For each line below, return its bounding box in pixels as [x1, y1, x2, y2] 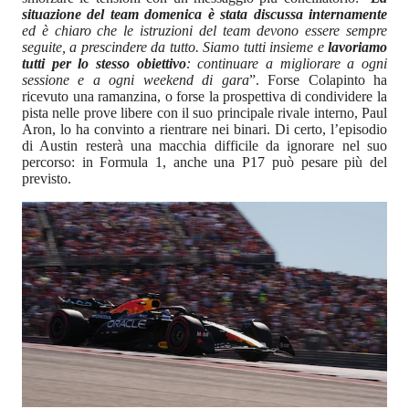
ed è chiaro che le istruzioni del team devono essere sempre [22, 23, 387, 39]
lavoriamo [328, 39, 387, 56]
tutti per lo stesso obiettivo [22, 56, 186, 72]
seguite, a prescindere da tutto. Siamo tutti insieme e [22, 39, 328, 56]
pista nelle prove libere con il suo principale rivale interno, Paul [22, 105, 387, 121]
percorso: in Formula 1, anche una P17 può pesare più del [22, 154, 387, 171]
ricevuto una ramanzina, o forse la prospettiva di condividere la [22, 89, 387, 105]
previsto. [22, 171, 71, 187]
